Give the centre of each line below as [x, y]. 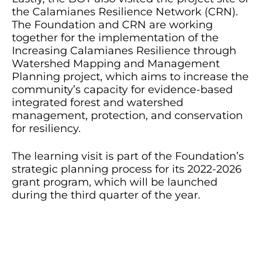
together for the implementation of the [115, 38]
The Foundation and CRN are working [112, 25]
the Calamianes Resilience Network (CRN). [125, 12]
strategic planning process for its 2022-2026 [127, 169]
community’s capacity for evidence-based [122, 90]
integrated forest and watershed [98, 103]
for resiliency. [46, 129]
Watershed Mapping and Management [116, 64]
